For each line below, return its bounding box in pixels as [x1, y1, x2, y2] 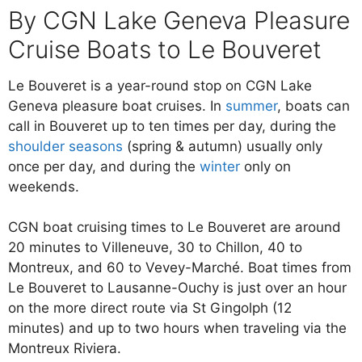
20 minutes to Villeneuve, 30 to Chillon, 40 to [8, 239, 302, 256]
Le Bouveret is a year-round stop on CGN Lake [8, 77, 312, 94]
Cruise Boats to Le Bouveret [8, 34, 322, 64]
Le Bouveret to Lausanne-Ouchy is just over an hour [8, 280, 347, 297]
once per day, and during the [8, 158, 200, 175]
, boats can [277, 97, 350, 114]
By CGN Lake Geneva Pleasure [8, 5, 350, 35]
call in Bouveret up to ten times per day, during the [8, 117, 336, 134]
